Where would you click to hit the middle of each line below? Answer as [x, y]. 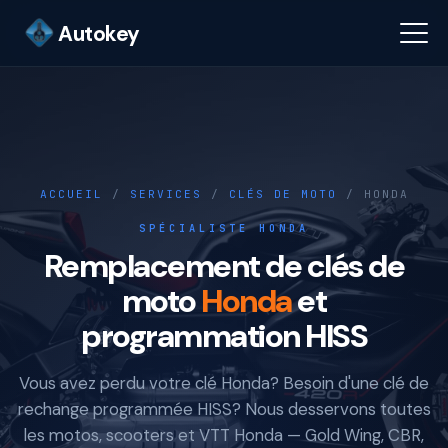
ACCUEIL [71, 194]
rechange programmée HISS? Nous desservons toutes [224, 409]
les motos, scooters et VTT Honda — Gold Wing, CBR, [224, 435]
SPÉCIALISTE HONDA [224, 228]
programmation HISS [224, 336]
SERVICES [165, 194]
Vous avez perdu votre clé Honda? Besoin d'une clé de [224, 383]
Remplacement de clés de [224, 266]
